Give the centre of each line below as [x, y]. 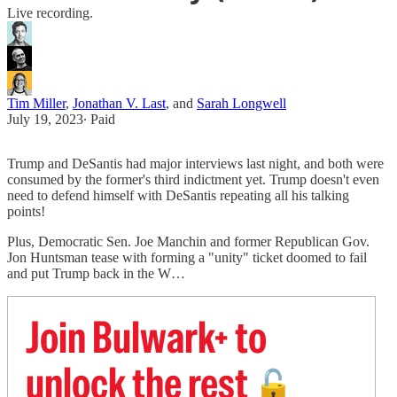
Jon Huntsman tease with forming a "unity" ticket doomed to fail [187, 258]
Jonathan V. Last [119, 104]
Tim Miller [36, 104]
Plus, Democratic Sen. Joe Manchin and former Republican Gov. [188, 242]
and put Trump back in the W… [96, 274]
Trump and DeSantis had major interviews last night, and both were [195, 164]
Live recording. [50, 13]
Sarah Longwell [241, 104]
